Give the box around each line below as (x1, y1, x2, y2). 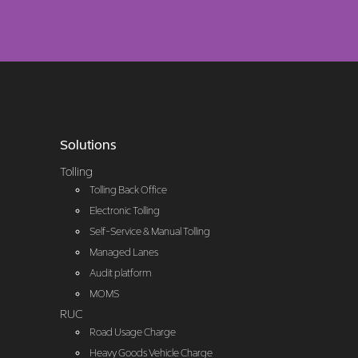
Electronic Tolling (89, 204, 160, 217)
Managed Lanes (89, 245, 158, 258)
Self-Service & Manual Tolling (89, 225, 210, 237)
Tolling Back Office (89, 183, 167, 196)
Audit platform (89, 266, 152, 279)
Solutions (59, 136, 116, 153)
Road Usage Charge (89, 325, 176, 338)
